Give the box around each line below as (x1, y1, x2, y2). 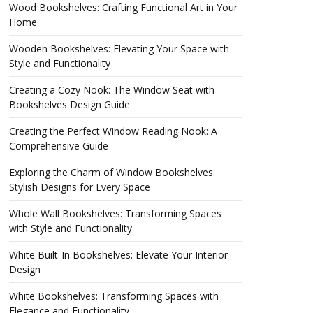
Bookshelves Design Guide (9, 98, 130, 111)
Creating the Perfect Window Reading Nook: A (9, 124, 217, 138)
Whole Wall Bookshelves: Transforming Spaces (9, 207, 221, 220)
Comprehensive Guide (9, 139, 108, 152)
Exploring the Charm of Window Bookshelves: (9, 166, 215, 179)
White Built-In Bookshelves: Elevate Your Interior (9, 248, 228, 261)
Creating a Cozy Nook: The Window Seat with (9, 83, 214, 96)
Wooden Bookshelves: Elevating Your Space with (9, 42, 229, 55)
